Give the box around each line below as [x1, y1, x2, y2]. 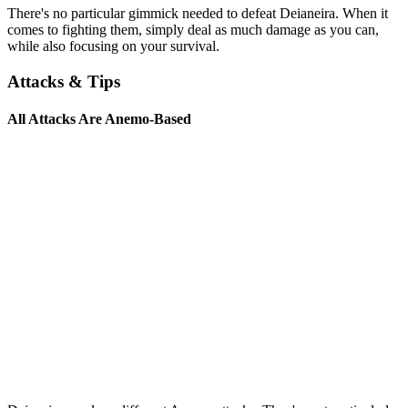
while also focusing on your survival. [7, 38, 219, 55]
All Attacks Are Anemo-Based [7, 111, 191, 127]
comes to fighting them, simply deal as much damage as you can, [7, 22, 379, 38]
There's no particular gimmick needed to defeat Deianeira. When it [7, 5, 388, 22]
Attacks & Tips [7, 72, 120, 92]
